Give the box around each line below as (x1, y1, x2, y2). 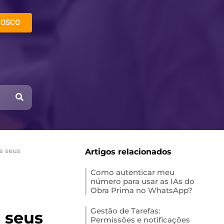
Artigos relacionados (85, 147, 172, 156)
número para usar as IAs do (90, 176, 195, 186)
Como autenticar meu (90, 167, 175, 177)
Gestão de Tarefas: (90, 206, 160, 215)
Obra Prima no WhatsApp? (90, 185, 193, 195)
